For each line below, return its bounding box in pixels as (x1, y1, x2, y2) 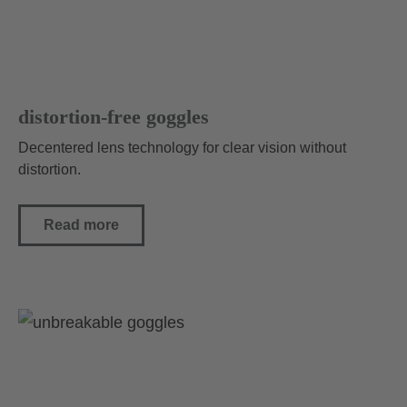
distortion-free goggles (18, 104, 209, 128)
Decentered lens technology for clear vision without (18, 139, 346, 155)
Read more (44, 216, 119, 233)
